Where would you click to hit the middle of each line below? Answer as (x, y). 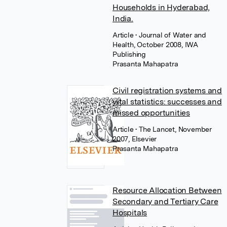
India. (123, 18)
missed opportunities (151, 113)
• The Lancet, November (174, 129)
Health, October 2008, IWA (155, 45)
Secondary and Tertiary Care (165, 201)
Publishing (129, 54)
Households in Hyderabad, (161, 7)
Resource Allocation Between (167, 190)
